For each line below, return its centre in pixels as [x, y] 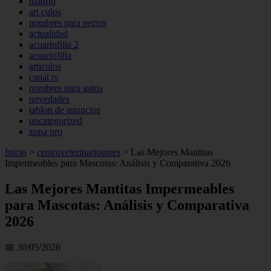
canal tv [44, 77]
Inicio [16, 152]
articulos [45, 66]
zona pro [46, 132]
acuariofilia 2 [54, 44]
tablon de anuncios [65, 110]
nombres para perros [68, 23]
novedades [49, 99]
